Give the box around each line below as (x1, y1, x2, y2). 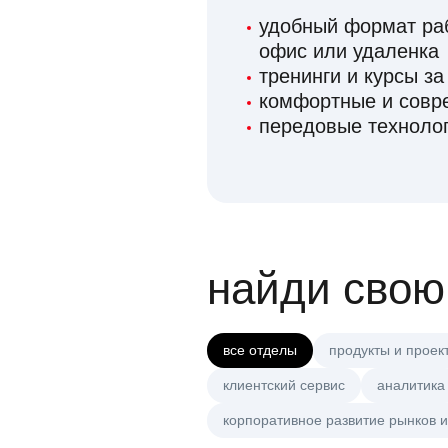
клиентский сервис (223, 377, 345, 394)
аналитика (377, 377, 445, 394)
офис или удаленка (259, 40, 439, 63)
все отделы (223, 342, 297, 359)
